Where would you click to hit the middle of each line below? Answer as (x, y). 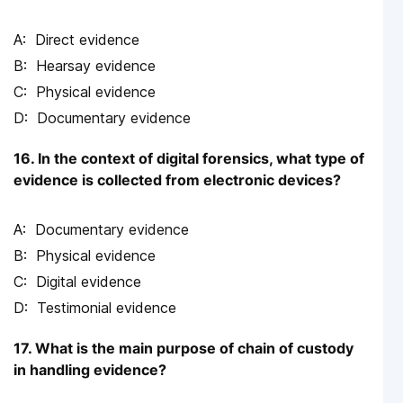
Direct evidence (87, 39)
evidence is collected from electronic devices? (177, 179)
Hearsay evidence (96, 65)
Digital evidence (89, 281)
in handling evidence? (90, 369)
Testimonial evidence (107, 307)
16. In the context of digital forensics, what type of (189, 158)
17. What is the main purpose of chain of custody (184, 348)
